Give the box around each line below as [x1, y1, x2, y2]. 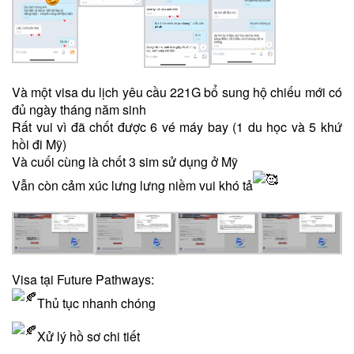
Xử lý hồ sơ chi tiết [37, 326, 140, 345]
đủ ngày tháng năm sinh [12, 100, 146, 119]
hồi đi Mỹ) [12, 135, 66, 154]
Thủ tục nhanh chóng [37, 293, 156, 312]
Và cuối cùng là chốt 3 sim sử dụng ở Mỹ [12, 153, 238, 171]
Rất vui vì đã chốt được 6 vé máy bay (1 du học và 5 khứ [12, 118, 342, 137]
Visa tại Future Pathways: [12, 269, 154, 288]
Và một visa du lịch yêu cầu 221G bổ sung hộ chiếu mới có [12, 83, 342, 102]
